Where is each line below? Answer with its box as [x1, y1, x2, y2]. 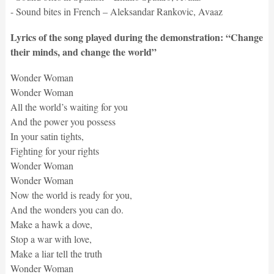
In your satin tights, [10, 129, 84, 143]
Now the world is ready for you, [10, 188, 132, 201]
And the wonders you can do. [10, 202, 124, 216]
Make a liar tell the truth [10, 246, 102, 260]
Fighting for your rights [10, 144, 99, 157]
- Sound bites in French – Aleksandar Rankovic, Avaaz [10, 4, 223, 18]
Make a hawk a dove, [10, 217, 92, 231]
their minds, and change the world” [10, 44, 157, 59]
